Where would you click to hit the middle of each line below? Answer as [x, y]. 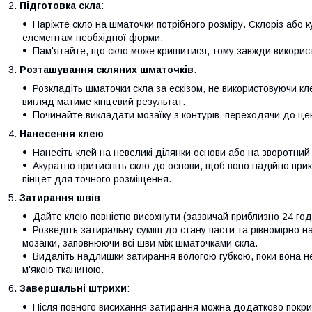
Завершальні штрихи [73, 288]
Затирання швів [60, 197]
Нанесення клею [62, 133]
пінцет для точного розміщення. [97, 179]
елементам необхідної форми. [93, 37]
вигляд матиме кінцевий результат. [104, 101]
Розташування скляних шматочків [107, 69]
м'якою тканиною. [63, 269]
